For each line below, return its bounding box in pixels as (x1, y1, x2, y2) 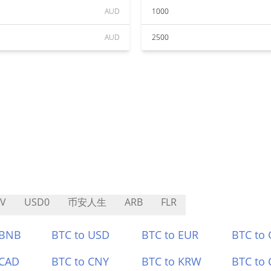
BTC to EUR (142, 227, 198, 242)
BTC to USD (51, 227, 110, 242)
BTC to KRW (142, 254, 201, 269)
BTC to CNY (51, 254, 109, 269)
